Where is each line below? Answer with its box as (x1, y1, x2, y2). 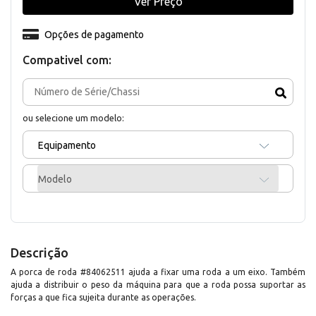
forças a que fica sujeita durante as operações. (11, 292, 196, 302)
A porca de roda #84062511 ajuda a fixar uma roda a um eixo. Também (11, 267, 305, 276)
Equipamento (38, 139, 96, 151)
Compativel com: (23, 53, 111, 66)
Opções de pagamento (44, 28, 144, 40)
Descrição (11, 245, 68, 260)
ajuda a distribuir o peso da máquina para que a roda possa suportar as (11, 279, 305, 289)
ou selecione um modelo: (23, 112, 124, 123)
